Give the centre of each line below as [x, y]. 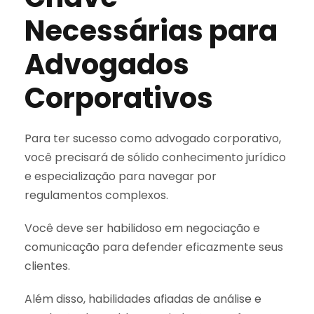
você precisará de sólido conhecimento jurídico [155, 157]
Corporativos [119, 98]
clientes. [47, 266]
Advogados [107, 64]
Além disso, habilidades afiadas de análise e [143, 299]
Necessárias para [151, 30]
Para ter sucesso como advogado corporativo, [153, 138]
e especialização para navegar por [121, 176]
